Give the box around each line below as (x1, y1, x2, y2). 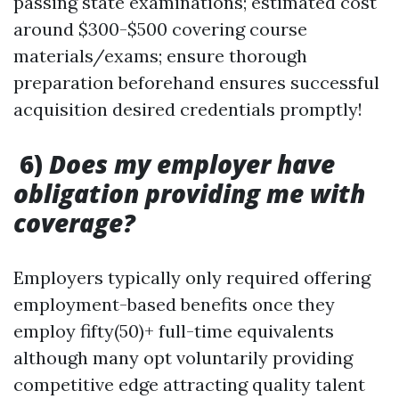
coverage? (13, 206, 135, 240)
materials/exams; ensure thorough (13, 45, 307, 67)
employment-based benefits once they (13, 293, 335, 315)
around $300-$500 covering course (13, 18, 307, 40)
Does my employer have (49, 147, 335, 181)
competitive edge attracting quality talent (13, 373, 365, 395)
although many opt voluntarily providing (13, 346, 353, 369)
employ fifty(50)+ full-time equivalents (13, 320, 334, 342)
